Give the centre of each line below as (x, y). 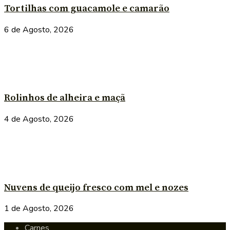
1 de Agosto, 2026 (39, 209)
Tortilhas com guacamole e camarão (87, 8)
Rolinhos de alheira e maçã (65, 98)
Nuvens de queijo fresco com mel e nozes (96, 187)
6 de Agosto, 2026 (39, 30)
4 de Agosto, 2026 (39, 119)
